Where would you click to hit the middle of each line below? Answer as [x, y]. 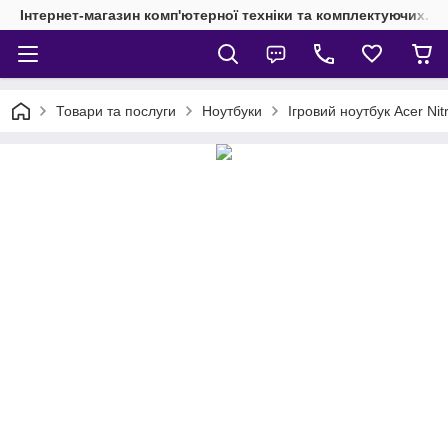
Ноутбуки [232, 111]
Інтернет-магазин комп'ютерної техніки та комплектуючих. [224, 15]
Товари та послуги [116, 111]
